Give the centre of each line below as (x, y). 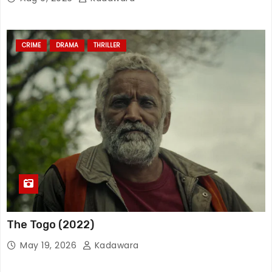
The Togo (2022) (50, 225)
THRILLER (107, 46)
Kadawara (115, 246)
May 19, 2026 (50, 246)
